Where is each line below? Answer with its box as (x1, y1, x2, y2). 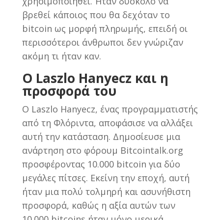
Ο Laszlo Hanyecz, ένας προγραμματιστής (22, 103, 198, 115)
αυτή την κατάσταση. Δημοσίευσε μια (22, 130, 180, 142)
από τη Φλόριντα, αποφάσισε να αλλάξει (22, 116, 193, 129)
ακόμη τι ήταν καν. (22, 50, 101, 62)
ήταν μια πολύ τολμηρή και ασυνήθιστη (22, 185, 191, 197)
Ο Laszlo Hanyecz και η (22, 69, 168, 87)
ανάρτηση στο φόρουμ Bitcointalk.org (22, 144, 183, 156)
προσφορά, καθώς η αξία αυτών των (22, 199, 175, 211)
